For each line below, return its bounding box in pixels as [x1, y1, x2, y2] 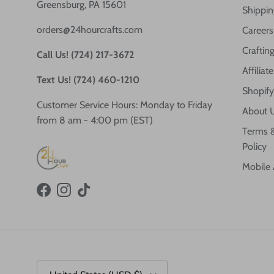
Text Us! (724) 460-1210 [37, 74, 139, 86]
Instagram [63, 190, 105, 202]
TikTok [83, 190, 109, 202]
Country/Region [36, 261, 89, 271]
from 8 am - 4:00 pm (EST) [37, 114, 153, 127]
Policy [242, 141, 267, 153]
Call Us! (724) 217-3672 [37, 49, 134, 61]
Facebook [43, 190, 82, 202]
